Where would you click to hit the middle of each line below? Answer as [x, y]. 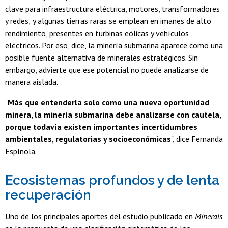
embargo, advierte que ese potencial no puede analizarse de [107, 70]
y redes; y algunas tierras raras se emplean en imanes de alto [108, 21]
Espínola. [21, 151]
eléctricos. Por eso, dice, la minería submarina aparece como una [114, 46]
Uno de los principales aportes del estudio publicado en [100, 217]
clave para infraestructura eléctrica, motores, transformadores [112, 9]
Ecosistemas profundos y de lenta [112, 180]
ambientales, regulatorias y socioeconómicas [88, 139]
